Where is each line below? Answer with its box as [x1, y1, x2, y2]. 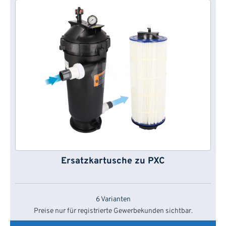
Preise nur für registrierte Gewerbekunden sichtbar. [33, 207, 193, 216]
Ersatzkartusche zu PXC [61, 155, 165, 167]
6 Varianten [95, 195, 131, 204]
